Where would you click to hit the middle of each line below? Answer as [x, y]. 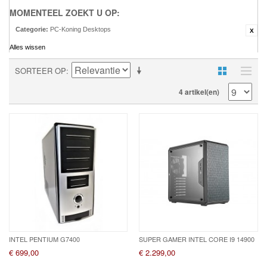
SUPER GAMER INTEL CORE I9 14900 [197, 239]
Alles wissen [27, 47]
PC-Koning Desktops [80, 29]
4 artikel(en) [199, 92]
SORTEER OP [41, 71]
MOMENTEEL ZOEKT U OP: [65, 13]
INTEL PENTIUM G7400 [44, 239]
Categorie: [32, 29]
